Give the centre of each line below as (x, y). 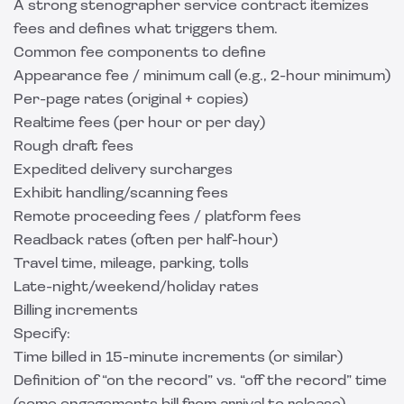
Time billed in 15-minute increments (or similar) (178, 358)
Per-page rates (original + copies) (131, 100)
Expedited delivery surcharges (123, 170)
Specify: (42, 335)
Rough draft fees (73, 147)
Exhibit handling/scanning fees (121, 194)
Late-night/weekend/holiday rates (136, 288)
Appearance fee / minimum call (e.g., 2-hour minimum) (202, 77)
